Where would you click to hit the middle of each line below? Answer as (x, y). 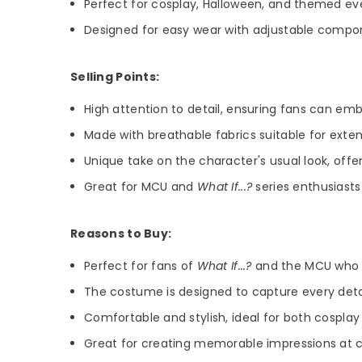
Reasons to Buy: (121, 234)
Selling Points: (115, 77)
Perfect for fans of (141, 266)
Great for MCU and (141, 187)
